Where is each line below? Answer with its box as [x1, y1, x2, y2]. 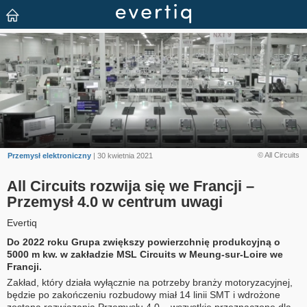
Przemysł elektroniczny [8, 151, 92, 160]
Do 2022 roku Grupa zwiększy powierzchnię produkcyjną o [7, 236, 280, 248]
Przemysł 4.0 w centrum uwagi [7, 193, 223, 211]
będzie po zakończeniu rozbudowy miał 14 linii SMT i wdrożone [7, 289, 280, 301]
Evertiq [7, 217, 37, 229]
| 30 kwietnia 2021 [91, 151, 153, 160]
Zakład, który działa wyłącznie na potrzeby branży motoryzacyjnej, [7, 277, 293, 288]
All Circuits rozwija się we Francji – [7, 177, 254, 195]
